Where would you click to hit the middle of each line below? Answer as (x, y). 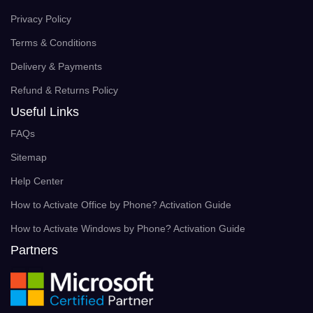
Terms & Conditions (53, 42)
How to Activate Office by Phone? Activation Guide (121, 204)
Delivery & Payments (56, 66)
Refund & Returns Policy (64, 90)
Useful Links (45, 111)
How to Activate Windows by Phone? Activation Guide (128, 228)
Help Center (37, 181)
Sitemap (29, 157)
